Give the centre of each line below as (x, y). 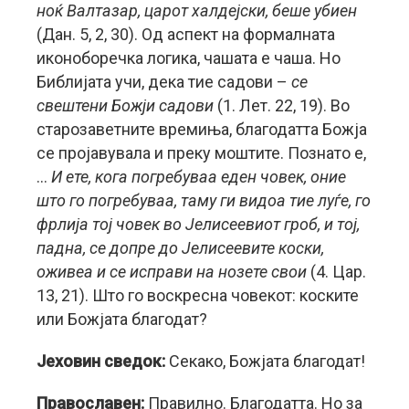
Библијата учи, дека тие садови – (164, 82)
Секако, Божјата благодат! (267, 362)
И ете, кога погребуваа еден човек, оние (199, 177)
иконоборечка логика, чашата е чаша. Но (189, 58)
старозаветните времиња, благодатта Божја (202, 130)
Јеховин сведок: (103, 362)
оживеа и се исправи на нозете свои (173, 272)
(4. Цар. (338, 272)
